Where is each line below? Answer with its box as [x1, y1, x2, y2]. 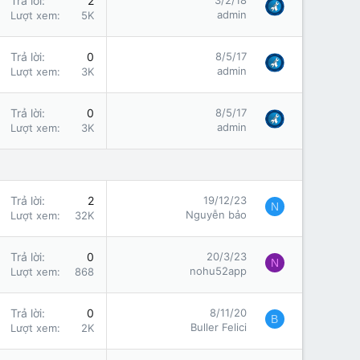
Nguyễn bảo [186, 208, 247, 221]
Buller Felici [190, 321, 247, 333]
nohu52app [190, 264, 247, 277]
